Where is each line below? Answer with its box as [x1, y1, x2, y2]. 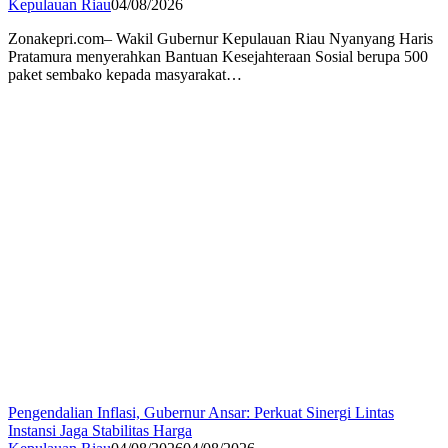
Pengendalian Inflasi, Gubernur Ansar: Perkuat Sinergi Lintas [8, 404, 394, 422]
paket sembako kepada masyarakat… [8, 66, 242, 84]
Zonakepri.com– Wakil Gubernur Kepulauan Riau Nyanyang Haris [8, 30, 433, 48]
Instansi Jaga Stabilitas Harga [8, 422, 192, 440]
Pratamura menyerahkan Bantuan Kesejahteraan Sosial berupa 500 [8, 48, 428, 66]
